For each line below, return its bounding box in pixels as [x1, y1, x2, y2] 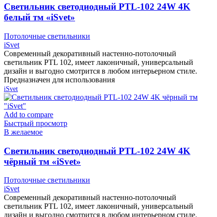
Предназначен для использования [4, 75, 115, 84]
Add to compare [4, 110, 53, 119]
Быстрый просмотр [4, 119, 67, 127]
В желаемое [4, 127, 43, 136]
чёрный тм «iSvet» [4, 156, 81, 167]
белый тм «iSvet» [4, 12, 75, 23]
